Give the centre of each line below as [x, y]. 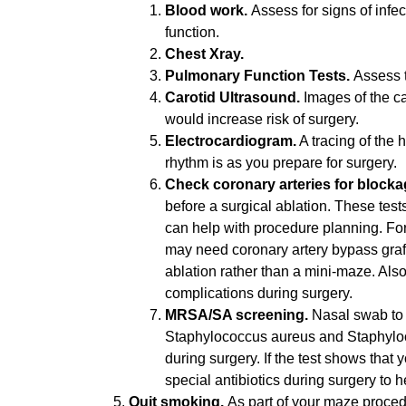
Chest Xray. [206, 53]
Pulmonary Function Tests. [259, 75]
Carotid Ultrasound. [234, 97]
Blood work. [208, 10]
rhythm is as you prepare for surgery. [283, 162]
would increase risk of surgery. [262, 119]
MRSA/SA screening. [238, 314]
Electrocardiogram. [231, 140]
